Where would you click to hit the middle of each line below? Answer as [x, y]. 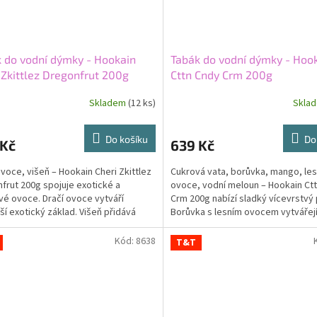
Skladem [108, 104]
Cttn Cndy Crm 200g [221, 74]
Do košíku [126, 139]
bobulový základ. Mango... [224, 225]
